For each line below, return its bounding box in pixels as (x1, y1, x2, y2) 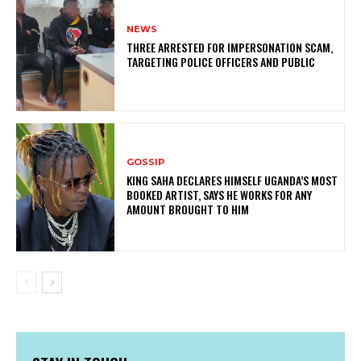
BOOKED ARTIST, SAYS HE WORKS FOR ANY (127, 186, 313, 204)
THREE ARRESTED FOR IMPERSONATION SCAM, (127, 39, 334, 56)
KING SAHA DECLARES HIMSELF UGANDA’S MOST (127, 172, 338, 189)
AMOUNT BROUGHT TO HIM (127, 201, 250, 218)
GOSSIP (127, 156, 165, 168)
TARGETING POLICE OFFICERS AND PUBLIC (127, 53, 316, 71)
